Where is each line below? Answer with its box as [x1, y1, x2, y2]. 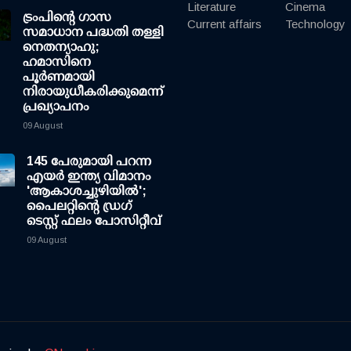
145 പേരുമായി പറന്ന [27, 154, 152, 168]
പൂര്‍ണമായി [23, 70, 95, 84]
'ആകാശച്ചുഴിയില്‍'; [27, 184, 147, 198]
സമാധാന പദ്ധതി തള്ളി [23, 25, 164, 39]
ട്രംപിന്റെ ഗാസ [23, 10, 111, 24]
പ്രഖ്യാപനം [23, 100, 89, 114]
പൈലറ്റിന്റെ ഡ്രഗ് [27, 199, 132, 213]
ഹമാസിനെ [23, 55, 91, 69]
